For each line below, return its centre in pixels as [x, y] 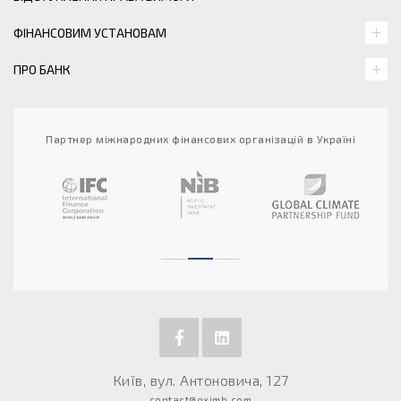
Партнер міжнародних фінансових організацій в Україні [200, 139]
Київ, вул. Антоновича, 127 [200, 380]
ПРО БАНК [42, 69]
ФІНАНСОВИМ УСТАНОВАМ [90, 33]
